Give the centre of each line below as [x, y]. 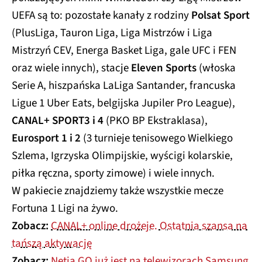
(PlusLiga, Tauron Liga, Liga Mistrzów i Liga [112, 33]
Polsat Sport [220, 16]
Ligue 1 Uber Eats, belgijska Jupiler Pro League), [123, 104]
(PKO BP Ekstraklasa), [156, 121]
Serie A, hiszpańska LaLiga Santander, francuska [124, 86]
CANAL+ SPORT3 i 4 [58, 121]
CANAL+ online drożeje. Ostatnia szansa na [149, 226]
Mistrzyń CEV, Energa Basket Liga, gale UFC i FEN [124, 51]
